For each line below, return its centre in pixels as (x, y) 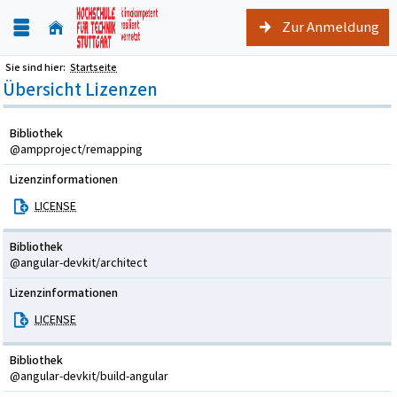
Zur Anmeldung (330, 27)
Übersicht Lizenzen (80, 90)
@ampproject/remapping (76, 149)
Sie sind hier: (36, 67)
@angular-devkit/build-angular (89, 376)
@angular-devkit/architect (78, 263)
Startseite (93, 67)
